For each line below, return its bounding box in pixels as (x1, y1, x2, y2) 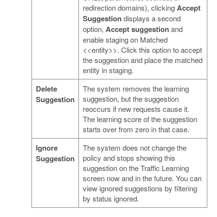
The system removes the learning (82, 83, 189, 93)
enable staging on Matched (82, 34, 168, 45)
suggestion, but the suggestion (82, 93, 179, 104)
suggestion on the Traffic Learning (82, 162, 189, 173)
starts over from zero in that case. (82, 124, 189, 134)
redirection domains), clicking (82, 2, 177, 13)
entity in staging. (82, 64, 134, 75)
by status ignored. (82, 193, 139, 203)
